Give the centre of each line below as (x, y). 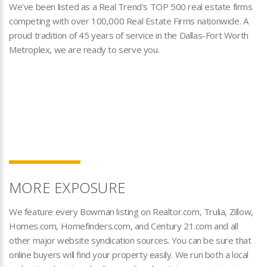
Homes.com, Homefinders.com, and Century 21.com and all (124, 226)
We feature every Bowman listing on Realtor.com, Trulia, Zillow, (131, 212)
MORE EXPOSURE (68, 187)
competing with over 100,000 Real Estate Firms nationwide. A (129, 21)
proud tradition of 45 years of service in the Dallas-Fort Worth (129, 35)
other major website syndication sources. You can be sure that (130, 240)
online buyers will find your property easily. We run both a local (129, 254)
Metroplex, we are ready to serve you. (84, 49)
